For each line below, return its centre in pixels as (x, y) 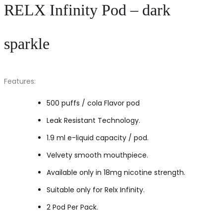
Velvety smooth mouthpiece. (97, 155)
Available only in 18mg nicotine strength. (116, 172)
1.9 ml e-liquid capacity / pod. (98, 138)
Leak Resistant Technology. (93, 120)
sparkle (27, 44)
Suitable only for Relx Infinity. (96, 190)
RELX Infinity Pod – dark (87, 10)
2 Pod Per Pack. (72, 207)
